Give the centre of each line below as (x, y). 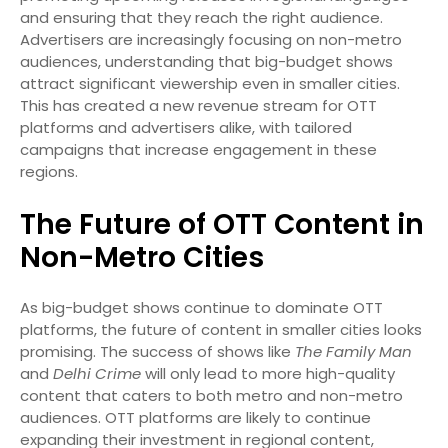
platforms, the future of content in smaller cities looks (221, 330)
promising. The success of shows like (157, 352)
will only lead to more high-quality (268, 374)
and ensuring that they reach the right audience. (201, 18)
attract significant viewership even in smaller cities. (210, 84)
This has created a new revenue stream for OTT (198, 106)
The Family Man (353, 352)
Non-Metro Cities (142, 258)
